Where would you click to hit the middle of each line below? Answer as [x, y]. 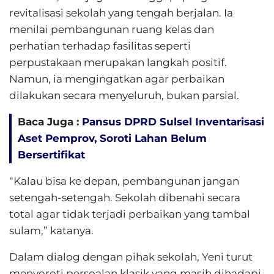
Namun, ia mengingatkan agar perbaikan [117, 79]
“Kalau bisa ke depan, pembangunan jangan [124, 181]
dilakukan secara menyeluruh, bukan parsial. [124, 95]
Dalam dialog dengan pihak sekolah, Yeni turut [131, 257]
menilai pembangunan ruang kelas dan [112, 29]
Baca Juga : [50, 122]
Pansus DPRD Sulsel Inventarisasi [173, 122]
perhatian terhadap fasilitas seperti [100, 46]
